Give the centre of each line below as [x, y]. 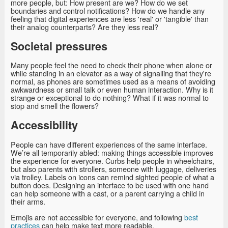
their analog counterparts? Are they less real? [84, 26]
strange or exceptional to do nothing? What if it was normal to [110, 98]
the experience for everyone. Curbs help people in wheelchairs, [112, 161]
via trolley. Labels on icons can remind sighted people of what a [112, 177]
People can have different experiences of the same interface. [109, 145]
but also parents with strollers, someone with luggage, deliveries [113, 169]
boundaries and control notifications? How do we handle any [108, 10]
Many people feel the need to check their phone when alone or [111, 65]
